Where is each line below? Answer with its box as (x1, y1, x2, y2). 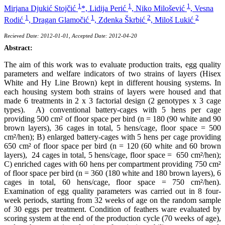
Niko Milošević (136, 4, 187, 13)
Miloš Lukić (155, 15, 195, 24)
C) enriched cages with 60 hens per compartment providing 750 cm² (4, 159, 221, 168)
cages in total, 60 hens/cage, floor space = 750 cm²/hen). (4, 177, 221, 186)
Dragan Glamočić (33, 15, 91, 24)
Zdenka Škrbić (98, 15, 147, 24)
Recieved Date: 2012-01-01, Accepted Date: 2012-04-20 (4, 32, 137, 39)
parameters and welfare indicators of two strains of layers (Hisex (4, 69, 221, 78)
